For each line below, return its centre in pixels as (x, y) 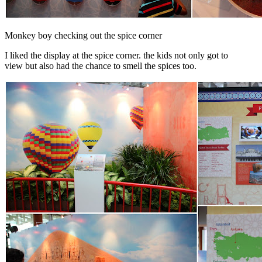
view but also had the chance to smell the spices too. (101, 65)
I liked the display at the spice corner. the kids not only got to (116, 55)
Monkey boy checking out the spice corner (83, 35)
